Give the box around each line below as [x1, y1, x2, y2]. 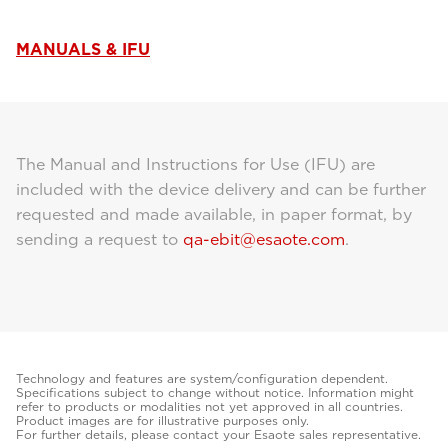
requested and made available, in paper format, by [16, 205, 412, 224]
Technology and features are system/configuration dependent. [16, 371, 388, 386]
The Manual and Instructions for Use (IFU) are [16, 155, 375, 174]
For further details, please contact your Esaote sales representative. [16, 427, 421, 442]
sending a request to [16, 230, 183, 249]
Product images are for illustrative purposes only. [16, 413, 309, 428]
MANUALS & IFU [16, 40, 150, 59]
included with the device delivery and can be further [16, 180, 426, 199]
